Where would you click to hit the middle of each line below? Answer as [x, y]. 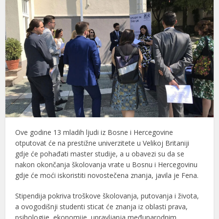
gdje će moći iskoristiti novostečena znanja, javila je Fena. [107, 175]
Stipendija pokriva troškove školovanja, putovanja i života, [107, 196]
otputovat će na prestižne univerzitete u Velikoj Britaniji [102, 143]
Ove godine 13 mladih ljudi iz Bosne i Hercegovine [94, 132]
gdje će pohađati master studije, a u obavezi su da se [100, 153]
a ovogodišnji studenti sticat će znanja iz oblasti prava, [102, 206]
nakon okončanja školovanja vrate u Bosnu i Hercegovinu [107, 164]
